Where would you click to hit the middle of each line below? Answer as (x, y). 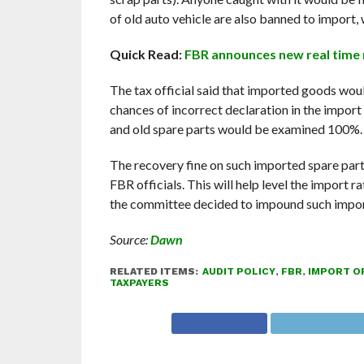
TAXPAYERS (139, 283)
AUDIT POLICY (238, 272)
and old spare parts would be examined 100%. (236, 129)
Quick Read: (147, 54)
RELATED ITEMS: (154, 272)
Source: (130, 240)
